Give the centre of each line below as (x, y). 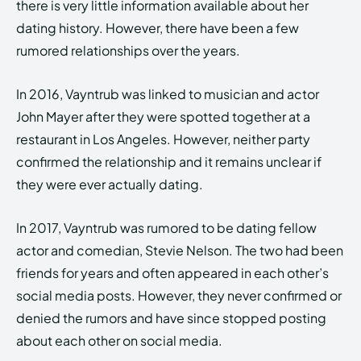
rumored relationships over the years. (128, 51)
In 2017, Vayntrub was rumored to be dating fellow (166, 228)
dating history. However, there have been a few (158, 28)
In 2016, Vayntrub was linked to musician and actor (168, 94)
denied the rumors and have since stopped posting (171, 318)
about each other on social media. (119, 341)
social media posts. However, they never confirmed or (179, 296)
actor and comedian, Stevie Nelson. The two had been (180, 251)
